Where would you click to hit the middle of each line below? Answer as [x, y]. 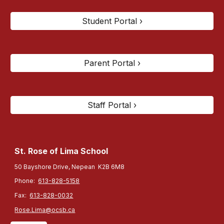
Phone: [26, 181]
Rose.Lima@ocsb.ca [45, 209]
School [94, 151]
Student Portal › [112, 21]
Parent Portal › [112, 63]
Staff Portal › [112, 105]
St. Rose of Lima [48, 151]
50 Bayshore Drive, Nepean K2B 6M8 [70, 166]
